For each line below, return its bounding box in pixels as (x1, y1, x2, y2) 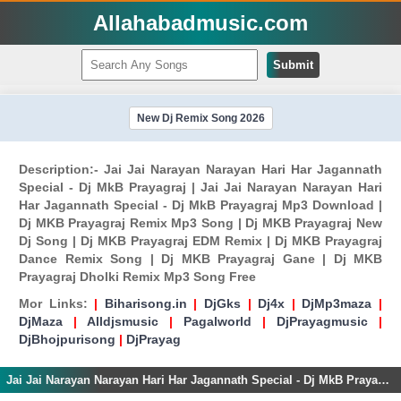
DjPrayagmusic (277, 314, 368, 328)
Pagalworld (183, 314, 252, 328)
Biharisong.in (104, 296, 187, 311)
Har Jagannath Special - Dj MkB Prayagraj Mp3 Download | (19, 198, 382, 212)
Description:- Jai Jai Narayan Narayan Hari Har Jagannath (19, 162, 382, 176)
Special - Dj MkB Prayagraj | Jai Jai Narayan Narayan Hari (19, 180, 382, 194)
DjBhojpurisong (19, 332, 115, 346)
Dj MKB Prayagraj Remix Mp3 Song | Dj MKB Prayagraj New (19, 216, 382, 230)
